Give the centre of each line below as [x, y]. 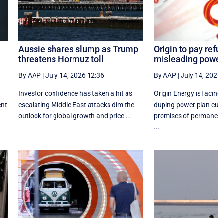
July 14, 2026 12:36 [74, 76]
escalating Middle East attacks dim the [76, 105]
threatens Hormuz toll [61, 59]
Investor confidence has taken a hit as [75, 94]
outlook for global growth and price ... [75, 116]
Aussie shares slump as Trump [78, 49]
